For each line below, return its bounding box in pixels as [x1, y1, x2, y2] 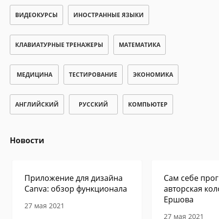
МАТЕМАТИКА [119, 41, 160, 49]
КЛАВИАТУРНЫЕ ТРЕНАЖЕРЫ [15, 41, 103, 49]
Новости [10, 135, 44, 146]
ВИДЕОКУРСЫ [15, 11, 58, 19]
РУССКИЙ [79, 100, 108, 109]
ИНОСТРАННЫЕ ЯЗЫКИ [73, 11, 144, 19]
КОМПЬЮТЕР [128, 100, 168, 109]
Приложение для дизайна [24, 173, 123, 183]
